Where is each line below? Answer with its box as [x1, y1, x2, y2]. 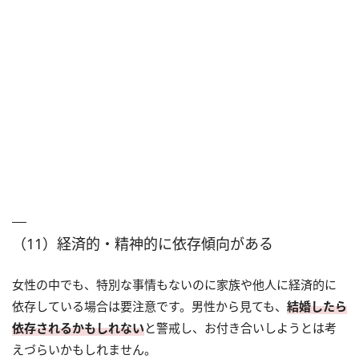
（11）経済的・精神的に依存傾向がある [12, 234, 273, 254]
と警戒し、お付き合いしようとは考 [144, 320, 337, 337]
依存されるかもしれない [12, 320, 144, 337]
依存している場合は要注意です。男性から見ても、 [12, 298, 287, 315]
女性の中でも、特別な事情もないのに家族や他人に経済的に [12, 276, 337, 293]
